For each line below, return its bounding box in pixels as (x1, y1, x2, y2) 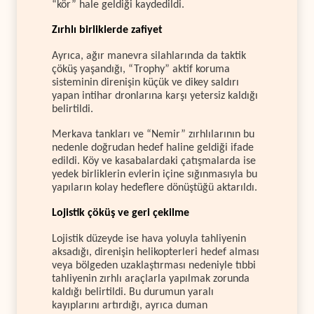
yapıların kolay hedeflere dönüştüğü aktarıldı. (52, 182, 257, 194)
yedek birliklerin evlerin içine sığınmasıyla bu (52, 169, 257, 181)
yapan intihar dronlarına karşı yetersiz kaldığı (52, 90, 258, 102)
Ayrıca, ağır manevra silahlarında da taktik (52, 50, 246, 62)
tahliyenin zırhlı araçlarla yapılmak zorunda (52, 273, 250, 285)
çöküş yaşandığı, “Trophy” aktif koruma (52, 63, 230, 75)
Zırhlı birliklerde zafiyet (52, 25, 163, 36)
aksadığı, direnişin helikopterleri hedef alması (52, 246, 259, 258)
